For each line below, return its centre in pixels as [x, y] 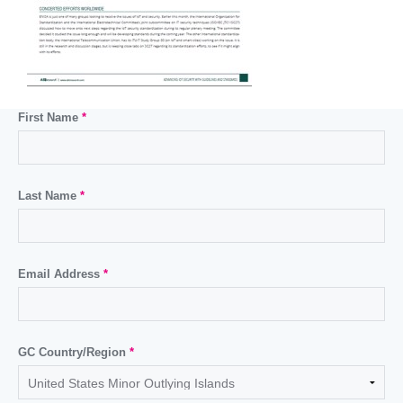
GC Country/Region [73, 352]
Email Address [60, 274]
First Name [49, 117]
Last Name [49, 196]
